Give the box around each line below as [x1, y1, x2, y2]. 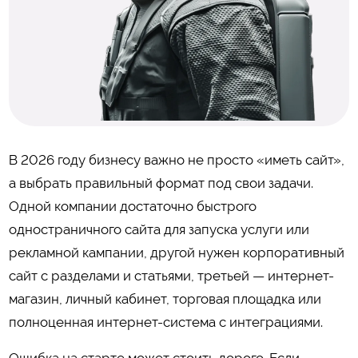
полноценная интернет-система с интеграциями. [8, 313, 323, 330]
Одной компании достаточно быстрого [8, 197, 257, 214]
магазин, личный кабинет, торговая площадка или [8, 290, 321, 307]
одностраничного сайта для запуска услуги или [8, 221, 309, 237]
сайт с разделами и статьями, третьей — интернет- [8, 267, 334, 284]
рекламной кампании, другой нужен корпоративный [8, 244, 344, 261]
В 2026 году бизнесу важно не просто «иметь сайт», [8, 151, 344, 168]
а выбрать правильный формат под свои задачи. [8, 174, 313, 191]
